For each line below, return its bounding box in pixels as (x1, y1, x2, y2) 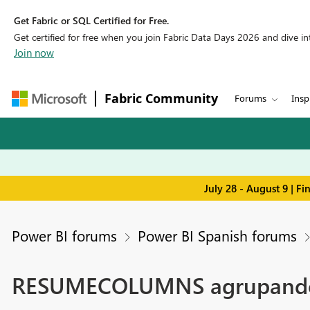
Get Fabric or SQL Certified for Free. (14, 14, 169, 27)
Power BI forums (11, 226, 117, 246)
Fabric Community (104, 90, 218, 107)
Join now (14, 46, 54, 60)
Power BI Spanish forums (137, 226, 297, 246)
